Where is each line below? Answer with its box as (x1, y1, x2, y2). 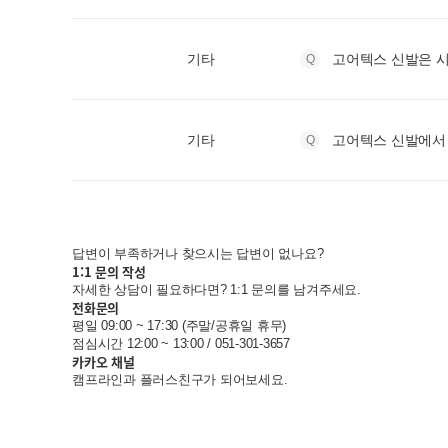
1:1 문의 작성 (72, 262, 146, 281)
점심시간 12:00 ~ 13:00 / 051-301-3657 (72, 336, 290, 351)
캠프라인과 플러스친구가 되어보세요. (72, 372, 288, 387)
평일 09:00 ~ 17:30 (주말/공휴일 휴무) (72, 318, 286, 333)
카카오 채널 (72, 352, 135, 371)
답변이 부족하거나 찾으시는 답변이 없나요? (72, 246, 324, 261)
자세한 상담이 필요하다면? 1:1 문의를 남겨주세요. (72, 282, 361, 297)
